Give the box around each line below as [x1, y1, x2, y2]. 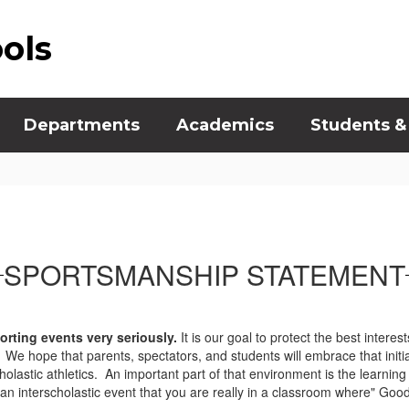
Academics [176, 115, 274, 135]
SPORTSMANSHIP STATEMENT [4, 255, 405, 294]
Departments [24, 115, 140, 135]
